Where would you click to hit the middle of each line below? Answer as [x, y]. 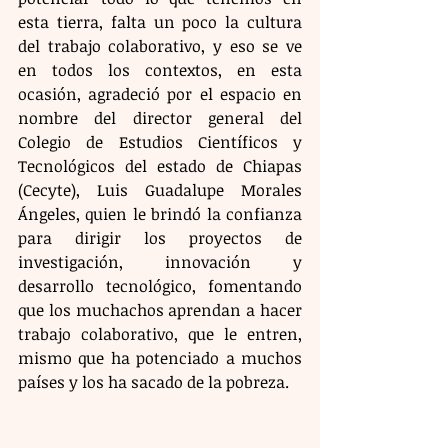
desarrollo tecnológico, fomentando [160, 286]
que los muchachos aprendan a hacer [160, 310]
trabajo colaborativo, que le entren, [160, 334]
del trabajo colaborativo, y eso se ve [160, 46]
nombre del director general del [160, 118]
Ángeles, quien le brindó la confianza [160, 214]
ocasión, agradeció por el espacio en [160, 94]
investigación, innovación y [160, 262]
